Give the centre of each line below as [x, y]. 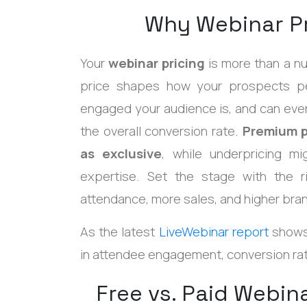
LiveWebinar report [213, 231]
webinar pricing [157, 63]
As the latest [120, 231]
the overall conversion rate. [161, 131]
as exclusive [121, 153]
